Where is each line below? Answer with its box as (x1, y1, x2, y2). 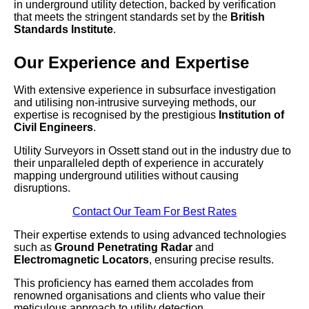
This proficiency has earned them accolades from (14, 277, 253, 290)
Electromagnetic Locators (14, 254, 149, 266)
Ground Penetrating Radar (54, 241, 192, 254)
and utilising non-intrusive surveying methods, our (14, 97, 256, 109)
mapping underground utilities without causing (14, 170, 239, 182)
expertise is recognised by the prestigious (14, 109, 219, 121)
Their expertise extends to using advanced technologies (14, 229, 286, 241)
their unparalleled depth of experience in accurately (14, 157, 263, 170)
